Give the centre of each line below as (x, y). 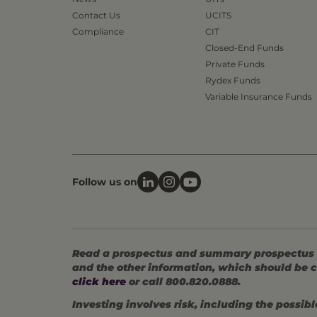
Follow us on (105, 182)
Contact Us (96, 15)
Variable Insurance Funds (259, 96)
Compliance (98, 31)
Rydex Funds (233, 80)
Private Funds (235, 64)
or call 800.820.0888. (183, 281)
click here (99, 281)
